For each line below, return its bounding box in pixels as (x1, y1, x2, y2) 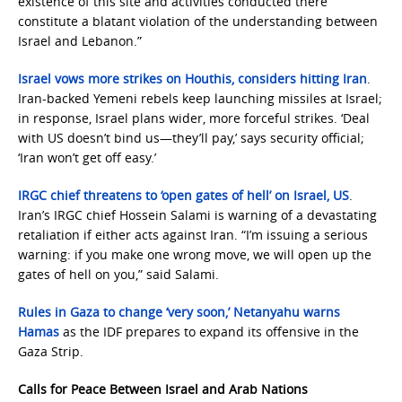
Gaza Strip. (18, 343, 83, 360)
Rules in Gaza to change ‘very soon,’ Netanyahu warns (18, 303, 340, 320)
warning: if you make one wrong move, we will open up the (18, 246, 371, 263)
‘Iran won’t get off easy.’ (18, 149, 156, 166)
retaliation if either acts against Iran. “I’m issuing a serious (18, 226, 368, 243)
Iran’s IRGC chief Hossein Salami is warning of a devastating (18, 206, 377, 223)
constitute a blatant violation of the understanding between (18, 13, 378, 30)
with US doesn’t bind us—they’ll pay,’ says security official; (18, 129, 364, 146)
